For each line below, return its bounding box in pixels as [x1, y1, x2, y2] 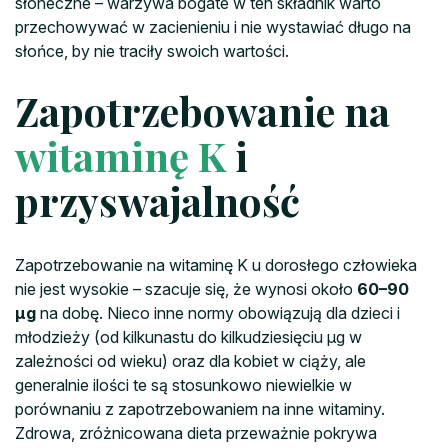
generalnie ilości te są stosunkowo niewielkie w [15, 374, 352, 395]
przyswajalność [15, 173, 300, 227]
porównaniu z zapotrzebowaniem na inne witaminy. [15, 398, 385, 419]
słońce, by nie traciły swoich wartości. [15, 40, 289, 61]
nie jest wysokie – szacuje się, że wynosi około [15, 278, 357, 299]
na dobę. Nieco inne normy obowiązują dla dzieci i [36, 302, 400, 323]
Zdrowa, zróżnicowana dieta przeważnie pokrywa [15, 422, 377, 443]
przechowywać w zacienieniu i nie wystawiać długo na [15, 16, 411, 37]
